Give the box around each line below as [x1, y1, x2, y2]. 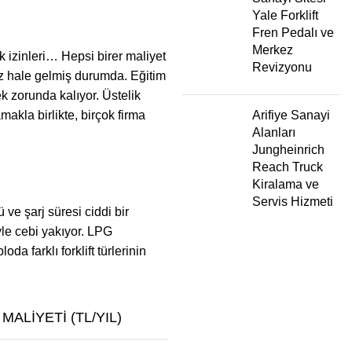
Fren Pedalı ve [252, 25, 334, 39]
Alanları [252, 125, 295, 139]
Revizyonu [252, 60, 312, 74]
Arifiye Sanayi [252, 108, 330, 122]
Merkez [252, 42, 293, 57]
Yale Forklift [252, 8, 318, 22]
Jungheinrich [252, 142, 324, 156]
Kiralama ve [252, 177, 319, 191]
